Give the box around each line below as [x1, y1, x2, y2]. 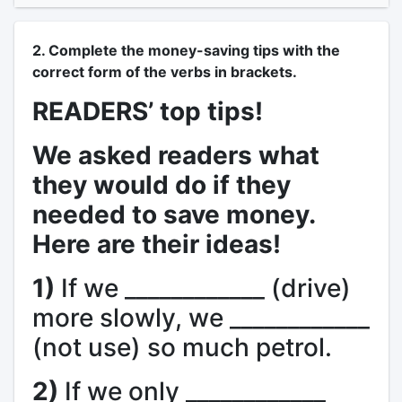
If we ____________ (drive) [54, 273, 351, 303]
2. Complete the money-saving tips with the [31, 41, 340, 59]
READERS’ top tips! [31, 96, 263, 127]
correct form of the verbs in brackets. [31, 63, 297, 81]
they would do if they [31, 170, 291, 200]
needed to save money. [31, 199, 315, 230]
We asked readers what [31, 140, 319, 170]
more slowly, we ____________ [31, 302, 370, 333]
